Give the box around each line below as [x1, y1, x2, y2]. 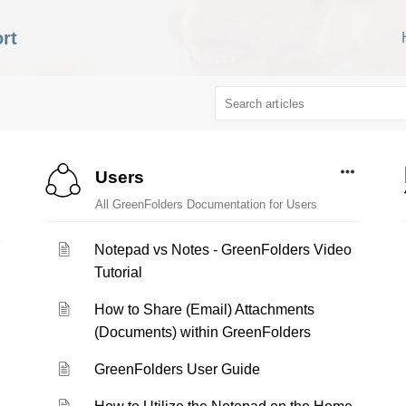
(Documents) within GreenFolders [94, 324, 312, 340]
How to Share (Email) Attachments [94, 302, 315, 317]
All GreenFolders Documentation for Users [94, 198, 317, 211]
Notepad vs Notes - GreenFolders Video [94, 242, 353, 257]
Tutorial [94, 265, 143, 280]
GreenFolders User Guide [94, 362, 261, 377]
